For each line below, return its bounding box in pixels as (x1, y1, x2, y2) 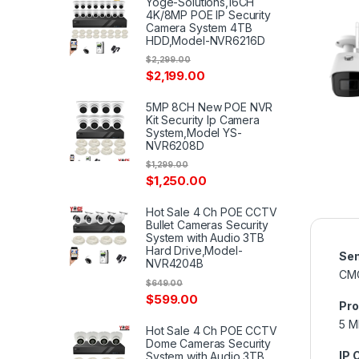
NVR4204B (146, 256, 204, 271)
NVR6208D (146, 139, 204, 153)
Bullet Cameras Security (146, 218, 268, 232)
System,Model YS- (146, 126, 242, 140)
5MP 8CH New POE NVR (146, 100, 273, 115)
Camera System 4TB (146, 20, 252, 34)
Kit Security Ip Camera (146, 113, 260, 127)
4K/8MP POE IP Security (146, 7, 271, 22)
